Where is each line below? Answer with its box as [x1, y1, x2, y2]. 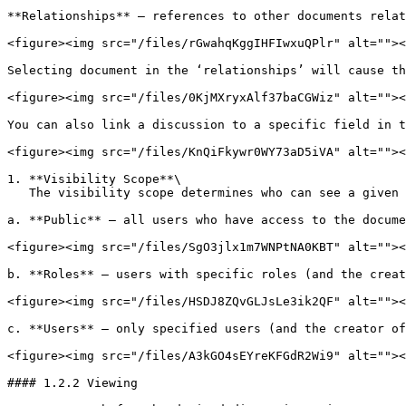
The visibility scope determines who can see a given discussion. [7, 186, 29, 199]
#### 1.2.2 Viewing [7, 376, 138, 390]
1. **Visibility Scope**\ [7, 172, 181, 186]
